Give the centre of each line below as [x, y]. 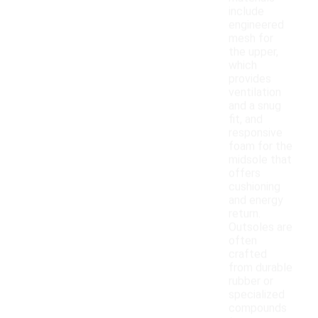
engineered [256, 25]
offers [245, 173]
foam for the [261, 146]
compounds [258, 308]
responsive [256, 133]
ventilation [255, 92]
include [246, 11]
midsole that [260, 160]
